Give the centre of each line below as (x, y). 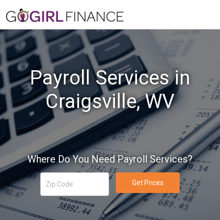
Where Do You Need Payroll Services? (110, 159)
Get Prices (148, 182)
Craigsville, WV (110, 101)
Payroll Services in (110, 78)
